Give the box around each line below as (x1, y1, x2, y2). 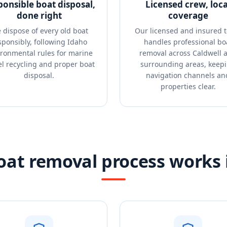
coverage (168, 10, 208, 21)
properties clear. (160, 82, 216, 91)
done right (16, 10, 62, 21)
